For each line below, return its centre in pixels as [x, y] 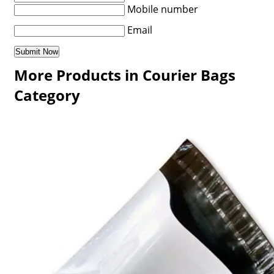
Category [47, 95]
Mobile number [162, 9]
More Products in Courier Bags [124, 75]
